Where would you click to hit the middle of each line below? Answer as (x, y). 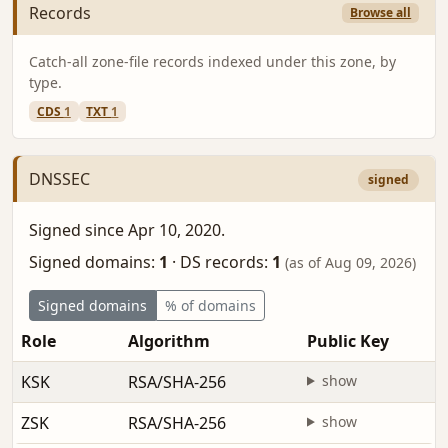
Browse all (381, 13)
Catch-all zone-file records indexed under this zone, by (212, 62)
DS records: (224, 261)
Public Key (348, 340)
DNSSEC (59, 178)
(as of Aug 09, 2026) (350, 262)
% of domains (210, 305)
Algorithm (169, 340)
